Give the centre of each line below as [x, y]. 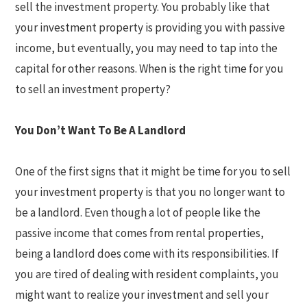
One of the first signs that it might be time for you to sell [153, 171]
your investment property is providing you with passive [150, 27]
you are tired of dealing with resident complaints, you [147, 274]
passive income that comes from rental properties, [140, 233]
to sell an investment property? [93, 89]
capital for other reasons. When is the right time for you [150, 68]
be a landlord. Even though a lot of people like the [138, 212]
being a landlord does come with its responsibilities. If [147, 253]
